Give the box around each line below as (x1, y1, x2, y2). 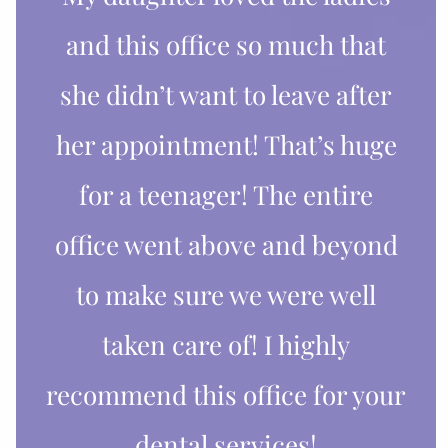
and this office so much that (66, 26, 386, 62)
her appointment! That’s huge (55, 126, 397, 162)
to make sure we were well (76, 276, 376, 312)
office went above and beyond (54, 226, 398, 262)
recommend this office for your (46, 376, 406, 412)
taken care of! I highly (102, 326, 350, 362)
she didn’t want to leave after (60, 76, 392, 112)
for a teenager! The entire (79, 176, 373, 212)
